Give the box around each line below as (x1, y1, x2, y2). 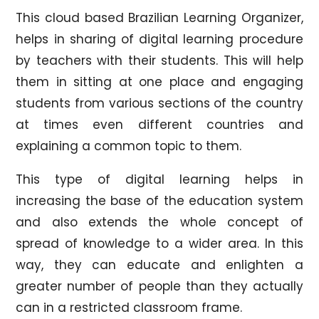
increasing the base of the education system (16, 192, 303, 209)
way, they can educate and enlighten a (16, 256, 303, 273)
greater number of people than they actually (16, 277, 303, 295)
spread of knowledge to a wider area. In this (16, 234, 303, 252)
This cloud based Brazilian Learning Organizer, (16, 9, 303, 26)
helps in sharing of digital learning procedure (16, 30, 303, 48)
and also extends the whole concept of (16, 213, 303, 231)
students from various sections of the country (16, 94, 303, 112)
